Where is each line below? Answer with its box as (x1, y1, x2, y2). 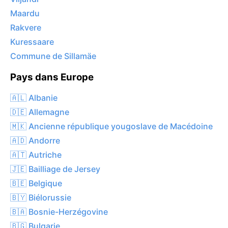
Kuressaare (10, 37, 54, 47)
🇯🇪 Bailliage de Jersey (10, 163, 100, 174)
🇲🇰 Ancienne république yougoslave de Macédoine (10, 121, 213, 131)
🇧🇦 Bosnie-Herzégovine (10, 206, 108, 217)
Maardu (10, 8, 40, 19)
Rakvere (10, 22, 41, 33)
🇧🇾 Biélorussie (10, 192, 71, 203)
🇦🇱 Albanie (10, 92, 58, 103)
